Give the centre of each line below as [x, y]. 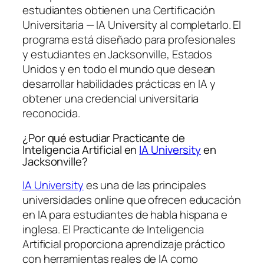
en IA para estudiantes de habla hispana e [125, 215]
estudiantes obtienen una [88, 10]
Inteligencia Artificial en [81, 149]
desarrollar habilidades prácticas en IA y [119, 84]
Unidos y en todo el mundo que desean [119, 69]
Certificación [184, 10]
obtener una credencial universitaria [111, 99]
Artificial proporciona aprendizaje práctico [124, 244]
